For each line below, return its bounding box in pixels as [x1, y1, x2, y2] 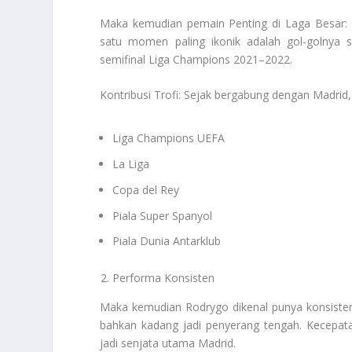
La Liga [112, 156, 150, 171]
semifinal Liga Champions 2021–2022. [100, 51, 293, 67]
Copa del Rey [112, 181, 180, 197]
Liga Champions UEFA [112, 130, 225, 146]
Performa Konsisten [112, 270, 215, 286]
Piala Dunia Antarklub [112, 233, 222, 249]
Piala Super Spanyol [112, 207, 213, 223]
